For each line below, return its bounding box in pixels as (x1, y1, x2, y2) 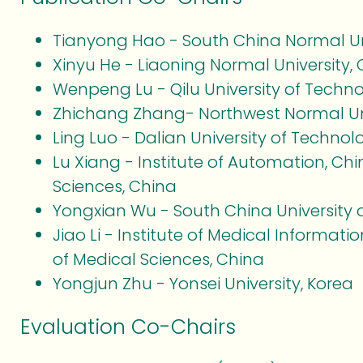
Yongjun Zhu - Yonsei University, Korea (53, 272, 353, 295)
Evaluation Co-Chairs (20, 313, 236, 341)
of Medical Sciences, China (53, 248, 264, 271)
